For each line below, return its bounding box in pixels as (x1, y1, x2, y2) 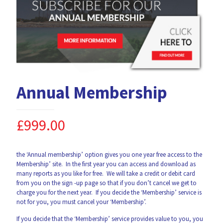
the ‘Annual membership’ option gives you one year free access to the (16, 150, 202, 159)
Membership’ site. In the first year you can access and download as (16, 159, 196, 168)
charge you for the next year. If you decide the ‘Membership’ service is (16, 188, 202, 197)
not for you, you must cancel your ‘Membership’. (16, 197, 146, 206)
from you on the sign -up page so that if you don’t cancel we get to (16, 178, 197, 187)
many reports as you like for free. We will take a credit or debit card (16, 169, 195, 178)
